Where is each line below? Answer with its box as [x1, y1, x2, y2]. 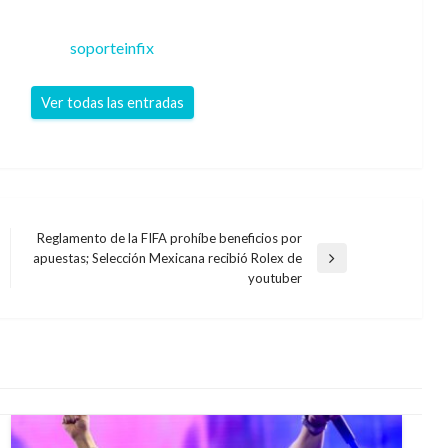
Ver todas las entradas [40, 93, 184, 111]
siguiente [29, 278, 82, 295]
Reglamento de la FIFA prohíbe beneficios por [36, 230, 302, 247]
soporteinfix [70, 37, 155, 57]
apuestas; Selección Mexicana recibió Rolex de [32, 250, 302, 267]
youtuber [247, 270, 302, 287]
